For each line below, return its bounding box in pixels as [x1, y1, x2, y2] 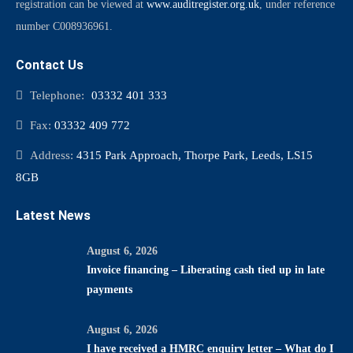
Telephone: [30, 89, 84, 102]
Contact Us [16, 58, 84, 72]
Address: [30, 149, 76, 162]
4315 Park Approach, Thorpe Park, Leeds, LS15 [76, 149, 313, 162]
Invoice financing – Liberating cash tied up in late [87, 264, 325, 276]
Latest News [16, 208, 91, 223]
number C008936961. [16, 20, 113, 32]
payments [87, 284, 132, 295]
